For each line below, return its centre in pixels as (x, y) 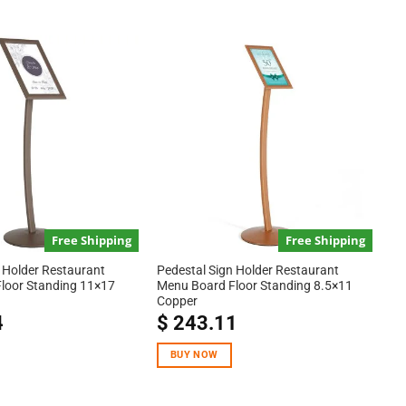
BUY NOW (194, 354)
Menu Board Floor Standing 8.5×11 (254, 286)
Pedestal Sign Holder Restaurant (247, 271)
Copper (177, 301)
